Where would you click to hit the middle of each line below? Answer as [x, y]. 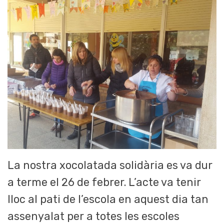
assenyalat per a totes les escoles [93, 216]
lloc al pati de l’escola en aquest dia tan [108, 199]
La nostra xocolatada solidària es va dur [110, 165]
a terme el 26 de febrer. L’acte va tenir [104, 182]
